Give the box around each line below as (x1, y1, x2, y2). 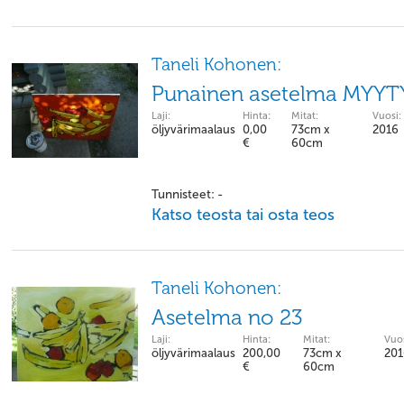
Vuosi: (372, 110, 401, 122)
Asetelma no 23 (151, 305, 303, 330)
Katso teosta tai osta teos (151, 205, 335, 225)
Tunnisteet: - (151, 187, 223, 202)
